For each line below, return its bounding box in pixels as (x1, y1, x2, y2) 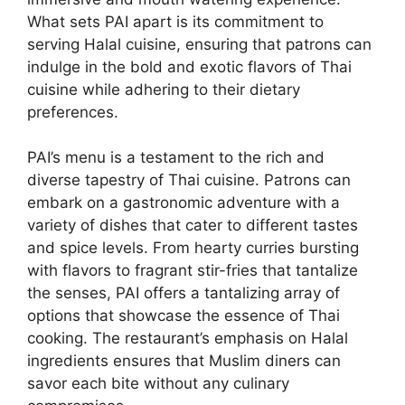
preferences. (27, 102, 118, 121)
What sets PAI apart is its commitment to (27, 12, 324, 31)
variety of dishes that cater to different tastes (27, 216, 358, 235)
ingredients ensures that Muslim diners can (27, 352, 341, 371)
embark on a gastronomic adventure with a (27, 193, 340, 212)
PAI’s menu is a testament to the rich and (27, 148, 325, 167)
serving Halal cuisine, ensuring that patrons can (27, 34, 372, 53)
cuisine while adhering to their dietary (27, 80, 300, 99)
